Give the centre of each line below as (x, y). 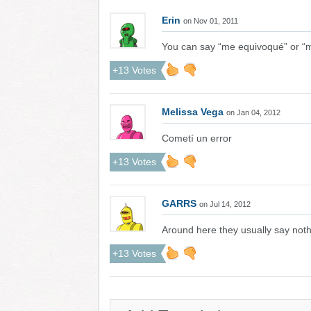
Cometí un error (197, 138)
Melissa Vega (193, 112)
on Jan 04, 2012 (253, 112)
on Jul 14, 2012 (225, 204)
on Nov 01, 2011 (211, 21)
